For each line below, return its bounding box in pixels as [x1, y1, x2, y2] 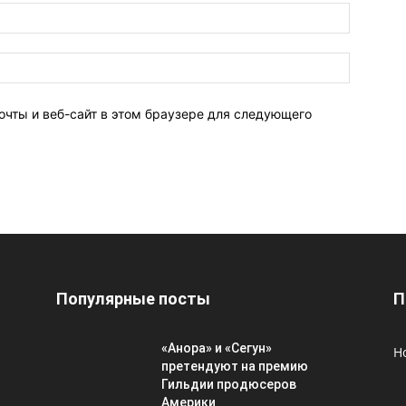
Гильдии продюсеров [161, 377, 296, 392]
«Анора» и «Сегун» [161, 341, 272, 356]
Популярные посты [56, 289, 210, 309]
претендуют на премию [161, 359, 308, 374]
